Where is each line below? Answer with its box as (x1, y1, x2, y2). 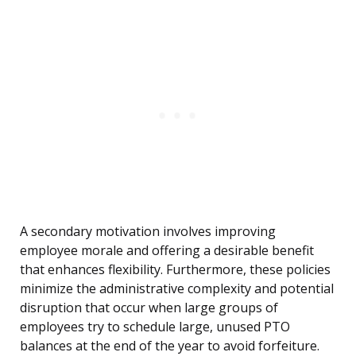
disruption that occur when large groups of (20, 299, 278, 317)
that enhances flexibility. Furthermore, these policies (20, 261, 331, 279)
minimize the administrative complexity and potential (20, 280, 334, 298)
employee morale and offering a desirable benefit (20, 242, 314, 260)
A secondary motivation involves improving (20, 222, 276, 241)
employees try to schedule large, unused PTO (20, 318, 290, 336)
